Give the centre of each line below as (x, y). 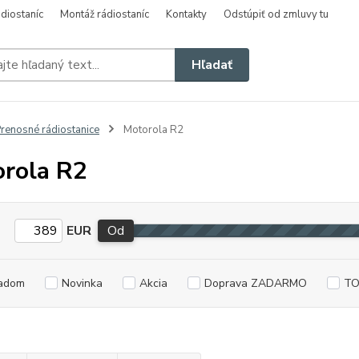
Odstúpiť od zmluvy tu (276, 14)
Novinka (82, 283)
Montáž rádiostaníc (105, 14)
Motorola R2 (152, 130)
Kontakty (186, 14)
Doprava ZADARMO (255, 283)
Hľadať (212, 65)
